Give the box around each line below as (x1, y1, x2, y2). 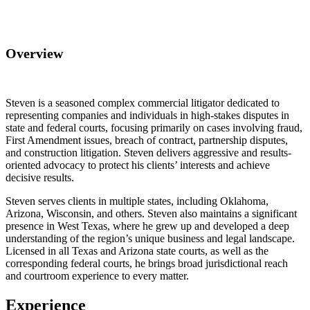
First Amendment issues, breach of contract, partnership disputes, (6, 134, 288, 146)
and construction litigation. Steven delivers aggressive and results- (6, 146, 291, 158)
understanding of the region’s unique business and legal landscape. (6, 232, 295, 244)
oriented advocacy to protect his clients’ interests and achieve (6, 158, 270, 171)
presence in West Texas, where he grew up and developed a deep (6, 219, 289, 232)
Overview (6, 46, 63, 62)
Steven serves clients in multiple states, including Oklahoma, (6, 194, 268, 207)
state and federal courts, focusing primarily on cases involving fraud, (6, 121, 302, 134)
